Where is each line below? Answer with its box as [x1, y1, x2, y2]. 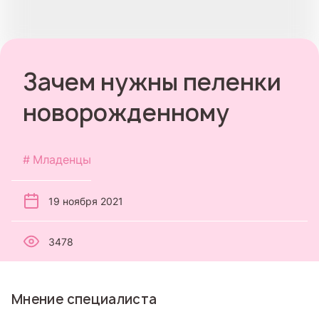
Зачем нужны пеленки [23, 67, 281, 97]
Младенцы [33, 152, 91, 167]
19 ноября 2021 [48, 194, 123, 208]
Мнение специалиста [11, 291, 157, 308]
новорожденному [23, 98, 229, 127]
